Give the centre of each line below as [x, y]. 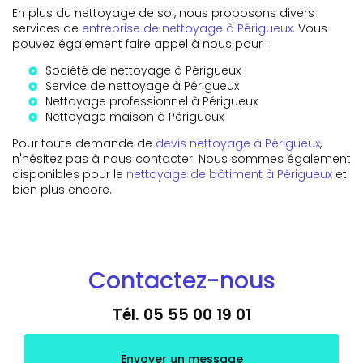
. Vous [310, 28]
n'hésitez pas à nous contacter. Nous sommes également [181, 158]
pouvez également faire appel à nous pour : [140, 43]
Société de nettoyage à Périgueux [143, 70]
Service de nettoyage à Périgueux [142, 85]
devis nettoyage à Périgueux [238, 143]
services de [47, 28]
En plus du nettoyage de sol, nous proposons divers [163, 13]
